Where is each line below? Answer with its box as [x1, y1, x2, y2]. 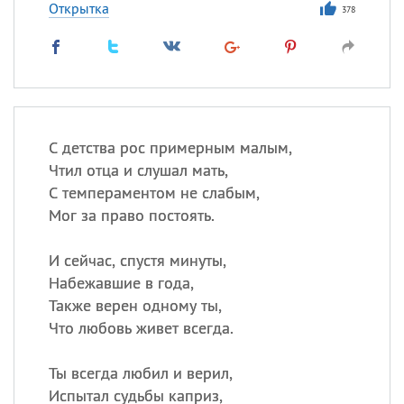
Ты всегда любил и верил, [48, 363, 233, 383]
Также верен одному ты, [48, 295, 222, 316]
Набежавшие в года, [48, 272, 194, 293]
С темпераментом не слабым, [48, 182, 260, 203]
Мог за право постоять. [48, 205, 215, 225]
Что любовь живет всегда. [48, 317, 234, 338]
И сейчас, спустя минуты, [48, 250, 226, 271]
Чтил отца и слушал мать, [48, 160, 228, 180]
